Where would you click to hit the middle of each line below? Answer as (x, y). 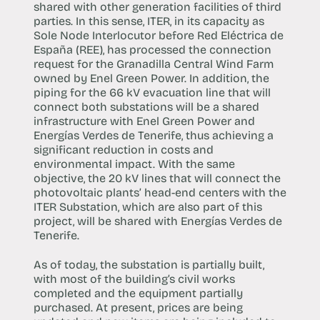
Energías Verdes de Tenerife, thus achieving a (153, 136)
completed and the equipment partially (138, 294)
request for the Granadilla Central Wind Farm (153, 64)
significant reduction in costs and (123, 150)
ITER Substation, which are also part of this (147, 207)
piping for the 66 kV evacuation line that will (152, 93)
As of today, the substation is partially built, (149, 265)
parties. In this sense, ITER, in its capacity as (149, 21)
